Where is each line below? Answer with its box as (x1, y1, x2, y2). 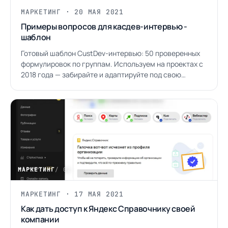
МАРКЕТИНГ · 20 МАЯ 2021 (21, 8, 124, 16)
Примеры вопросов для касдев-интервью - (21, 21, 187, 32)
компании (21, 214, 60, 225)
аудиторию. (21, 80, 60, 90)
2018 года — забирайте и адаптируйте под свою (21, 70, 181, 79)
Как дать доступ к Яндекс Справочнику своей (21, 203, 195, 214)
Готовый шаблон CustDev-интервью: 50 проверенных (21, 48, 200, 58)
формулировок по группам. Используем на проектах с (21, 59, 203, 69)
